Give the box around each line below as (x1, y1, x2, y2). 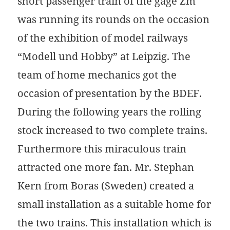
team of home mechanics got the (17, 68, 177, 82)
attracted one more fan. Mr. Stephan (17, 160, 195, 175)
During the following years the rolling (17, 105, 202, 119)
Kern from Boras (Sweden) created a (17, 179, 195, 193)
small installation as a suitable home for (17, 197, 212, 212)
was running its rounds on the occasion (17, 12, 210, 27)
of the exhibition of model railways (17, 31, 188, 45)
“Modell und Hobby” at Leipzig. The (17, 49, 191, 64)
